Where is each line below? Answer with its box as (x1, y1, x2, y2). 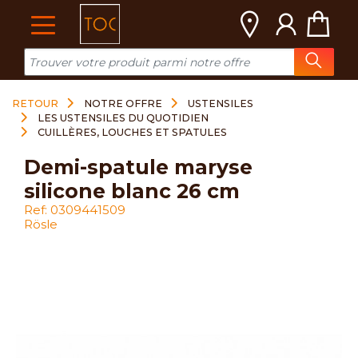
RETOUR (12, 97, 58, 109)
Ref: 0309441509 (24, 202, 125, 217)
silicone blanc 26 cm (24, 179, 240, 203)
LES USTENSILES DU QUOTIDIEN (38, 112, 209, 124)
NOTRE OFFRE (84, 97, 162, 109)
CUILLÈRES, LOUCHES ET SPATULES (38, 126, 227, 138)
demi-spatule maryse (24, 155, 41, 179)
